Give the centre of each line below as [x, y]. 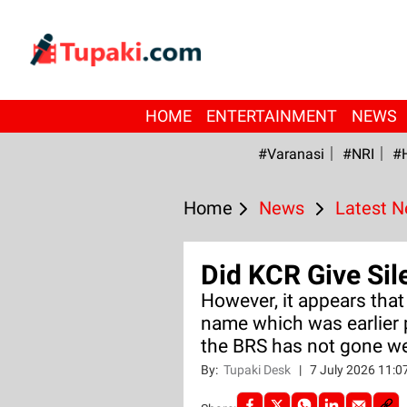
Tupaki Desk [258, 370]
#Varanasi [291, 154]
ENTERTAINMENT [271, 116]
